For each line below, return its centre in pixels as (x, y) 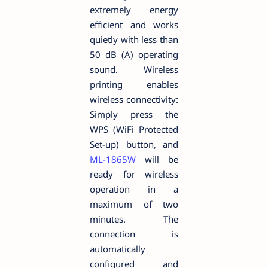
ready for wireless (134, 174)
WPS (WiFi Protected (134, 129)
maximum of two (134, 204)
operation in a (134, 189)
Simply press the (134, 114)
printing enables (134, 84)
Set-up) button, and (134, 144)
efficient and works (134, 24)
